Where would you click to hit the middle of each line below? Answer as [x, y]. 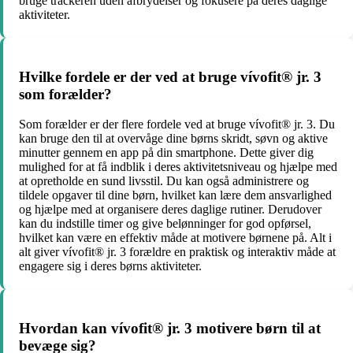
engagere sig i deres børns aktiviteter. [110, 266]
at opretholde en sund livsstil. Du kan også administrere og [164, 181]
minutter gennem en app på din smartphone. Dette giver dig [166, 153]
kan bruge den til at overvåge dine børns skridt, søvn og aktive [173, 139]
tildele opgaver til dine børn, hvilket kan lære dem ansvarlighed [175, 195]
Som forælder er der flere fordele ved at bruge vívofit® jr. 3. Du [177, 124]
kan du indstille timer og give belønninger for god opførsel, [165, 224]
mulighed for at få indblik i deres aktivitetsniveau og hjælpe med [178, 167]
